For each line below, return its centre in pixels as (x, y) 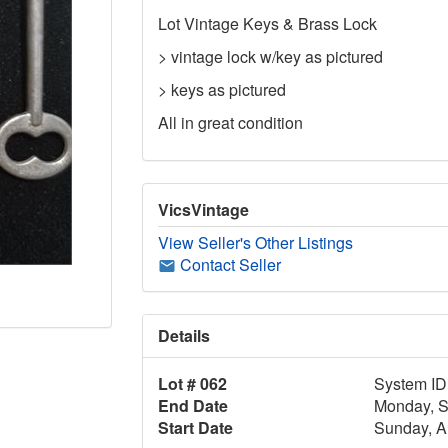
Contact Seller (228, 264)
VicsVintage (203, 209)
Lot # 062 (192, 383)
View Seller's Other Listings (255, 242)
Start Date (195, 427)
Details (183, 335)
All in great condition (230, 122)
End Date (192, 405)
